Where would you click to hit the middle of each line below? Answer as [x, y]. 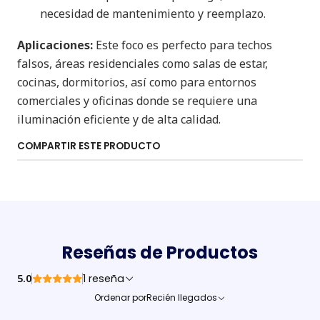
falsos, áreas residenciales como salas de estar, [142, 64]
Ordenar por [120, 297]
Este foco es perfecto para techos [182, 45]
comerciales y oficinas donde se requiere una [137, 101]
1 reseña [106, 279]
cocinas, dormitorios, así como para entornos [137, 82]
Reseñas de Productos [160, 252]
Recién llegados [182, 297]
